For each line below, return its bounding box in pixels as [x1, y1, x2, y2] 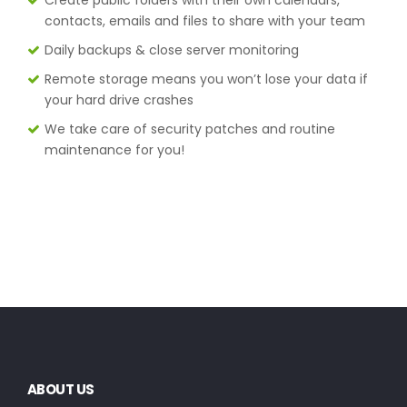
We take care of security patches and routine [44, 119, 335, 138]
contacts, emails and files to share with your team [44, 11, 365, 30]
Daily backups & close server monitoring [44, 40, 299, 59]
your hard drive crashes [44, 90, 194, 109]
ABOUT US [26, 379, 94, 399]
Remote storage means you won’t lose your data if [44, 69, 368, 88]
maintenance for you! [44, 140, 184, 159]
